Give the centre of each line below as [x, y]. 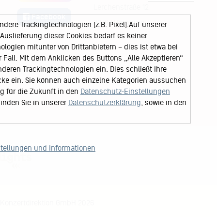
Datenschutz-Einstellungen [125, 91]
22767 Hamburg [119, 22]
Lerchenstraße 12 [121, 7]
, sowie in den [163, 102]
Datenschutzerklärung [104, 102]
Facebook [48, 16]
